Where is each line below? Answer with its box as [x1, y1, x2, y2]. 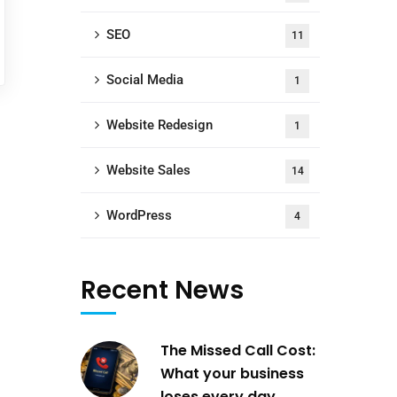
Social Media [106, 72, 183, 88]
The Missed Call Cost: [160, 340, 315, 361]
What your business [160, 363, 304, 384]
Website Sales [106, 162, 191, 178]
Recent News [81, 273, 244, 307]
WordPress [106, 207, 172, 223]
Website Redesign [106, 117, 213, 133]
